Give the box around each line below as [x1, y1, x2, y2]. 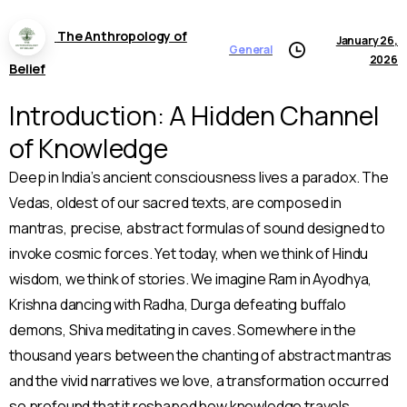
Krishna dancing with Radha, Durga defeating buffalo [9, 294, 346, 315]
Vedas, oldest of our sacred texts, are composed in [9, 193, 342, 213]
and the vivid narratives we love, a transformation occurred [9, 371, 389, 392]
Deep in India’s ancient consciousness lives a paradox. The [9, 167, 389, 188]
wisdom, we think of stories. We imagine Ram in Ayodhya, [9, 269, 372, 290]
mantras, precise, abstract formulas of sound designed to [9, 218, 386, 239]
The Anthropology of [56, 27, 187, 45]
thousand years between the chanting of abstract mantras [9, 345, 392, 366]
